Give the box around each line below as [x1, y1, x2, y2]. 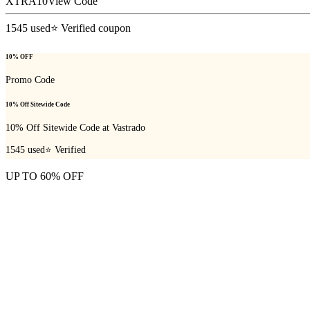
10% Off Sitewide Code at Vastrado [6, 122, 145, 133]
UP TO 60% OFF [6, 170, 84, 183]
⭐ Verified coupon [51, 21, 131, 34]
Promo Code [6, 75, 55, 86]
